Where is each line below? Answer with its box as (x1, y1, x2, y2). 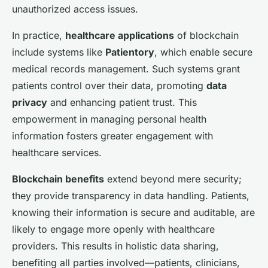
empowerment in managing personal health (12, 113, 206, 126)
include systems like (12, 46, 105, 59)
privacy (12, 96, 47, 109)
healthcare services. (12, 147, 102, 159)
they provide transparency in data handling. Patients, (12, 190, 249, 202)
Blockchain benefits (12, 173, 104, 185)
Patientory (105, 46, 154, 59)
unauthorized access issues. (12, 3, 138, 16)
